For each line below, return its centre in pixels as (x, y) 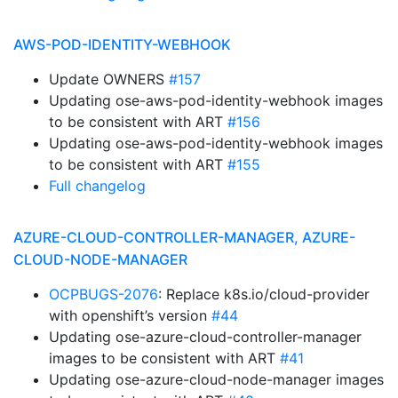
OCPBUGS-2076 (103, 294)
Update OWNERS (109, 79)
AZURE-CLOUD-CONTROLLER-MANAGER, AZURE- (184, 237)
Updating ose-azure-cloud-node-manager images (216, 379)
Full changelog (97, 186)
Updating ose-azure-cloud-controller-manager (205, 337)
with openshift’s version (130, 315)
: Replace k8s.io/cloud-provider (264, 294)
